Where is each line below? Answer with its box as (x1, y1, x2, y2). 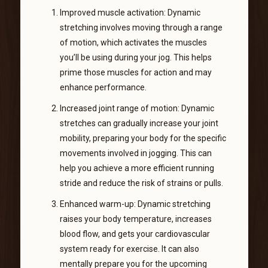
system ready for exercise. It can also (59, 243, 199, 254)
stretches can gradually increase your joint (59, 118, 218, 128)
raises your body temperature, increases (59, 214, 212, 224)
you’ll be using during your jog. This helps (59, 52, 212, 62)
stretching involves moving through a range (59, 22, 223, 32)
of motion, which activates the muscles (59, 37, 207, 47)
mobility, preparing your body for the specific (59, 133, 226, 143)
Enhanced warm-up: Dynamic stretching (59, 199, 211, 209)
